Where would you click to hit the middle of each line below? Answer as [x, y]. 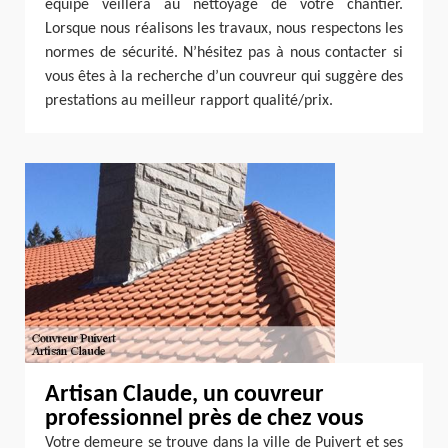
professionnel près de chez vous [204, 419]
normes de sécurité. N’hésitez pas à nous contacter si [224, 53]
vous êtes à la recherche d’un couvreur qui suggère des [224, 77]
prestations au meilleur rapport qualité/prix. [189, 101]
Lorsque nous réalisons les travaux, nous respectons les [224, 29]
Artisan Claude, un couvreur [184, 395]
